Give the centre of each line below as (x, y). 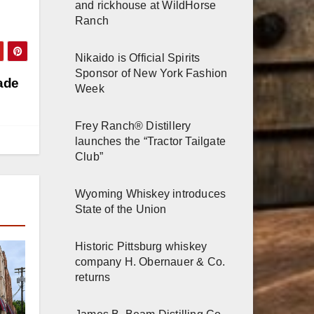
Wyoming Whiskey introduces (151, 193)
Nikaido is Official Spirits (138, 57)
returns (93, 277)
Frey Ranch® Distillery (133, 125)
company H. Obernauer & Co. (150, 261)
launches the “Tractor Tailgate (150, 141)
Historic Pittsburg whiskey (141, 246)
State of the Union (121, 209)
